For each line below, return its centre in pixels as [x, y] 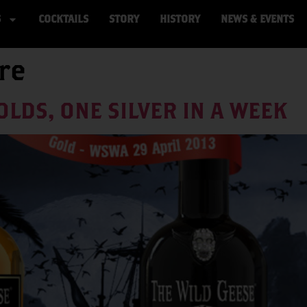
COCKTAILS [63, 19]
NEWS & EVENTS [257, 19]
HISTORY [180, 19]
